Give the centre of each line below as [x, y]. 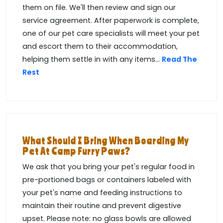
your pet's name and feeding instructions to [102, 193]
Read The [179, 59]
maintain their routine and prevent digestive [102, 206]
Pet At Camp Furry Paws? [76, 151]
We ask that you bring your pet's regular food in [109, 167]
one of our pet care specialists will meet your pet [111, 34]
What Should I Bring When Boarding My [106, 141]
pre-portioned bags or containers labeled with [107, 180]
